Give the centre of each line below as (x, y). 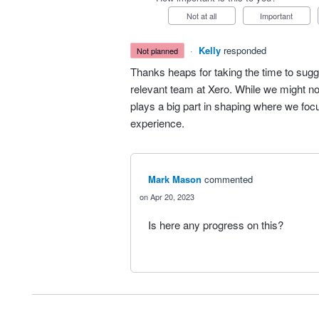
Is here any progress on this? (215, 225)
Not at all (205, 16)
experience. (157, 123)
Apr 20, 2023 (172, 197)
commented (228, 179)
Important (278, 16)
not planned (161, 51)
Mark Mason (174, 179)
